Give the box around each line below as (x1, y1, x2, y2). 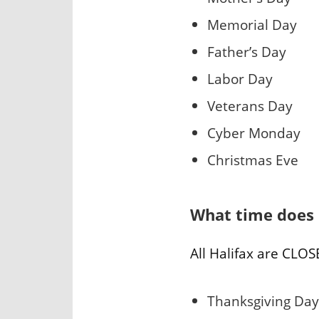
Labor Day (207, 68, 273, 88)
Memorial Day (207, 14, 297, 34)
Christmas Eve (207, 150, 298, 169)
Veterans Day (207, 95, 293, 115)
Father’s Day (207, 41, 286, 61)
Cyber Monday (207, 122, 300, 142)
